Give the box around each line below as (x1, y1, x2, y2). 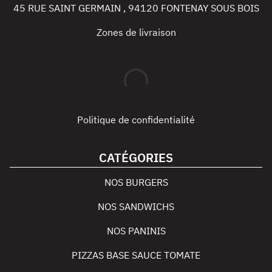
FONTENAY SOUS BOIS (160, 2, 259, 14)
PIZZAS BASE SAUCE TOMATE (72, 249, 200, 261)
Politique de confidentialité (77, 114, 195, 126)
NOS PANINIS (106, 225, 166, 237)
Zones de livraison (96, 26, 176, 38)
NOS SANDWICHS (98, 200, 174, 212)
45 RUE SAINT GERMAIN (13, 2, 123, 14)
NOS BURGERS (104, 176, 168, 188)
